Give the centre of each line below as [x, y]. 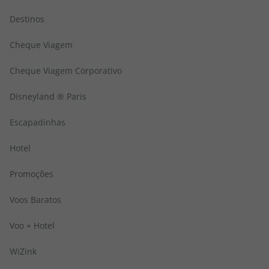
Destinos [27, 19]
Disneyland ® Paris [48, 96]
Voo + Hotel [32, 225]
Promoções [32, 174]
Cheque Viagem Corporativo [66, 71]
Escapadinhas [38, 122]
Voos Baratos [35, 200]
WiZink [23, 251]
